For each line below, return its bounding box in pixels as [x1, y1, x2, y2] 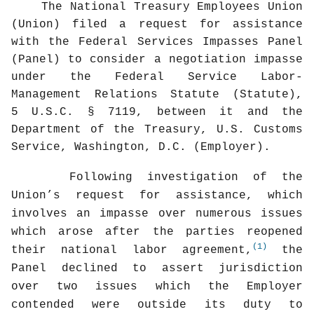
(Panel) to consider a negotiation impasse [11, 53, 303, 66]
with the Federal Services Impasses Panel [11, 35, 303, 48]
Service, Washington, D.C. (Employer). [11, 140, 271, 153]
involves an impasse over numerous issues [11, 207, 303, 220]
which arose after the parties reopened [11, 225, 303, 238]
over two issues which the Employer [11, 280, 303, 293]
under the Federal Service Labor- [11, 70, 303, 83]
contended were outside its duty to [11, 298, 303, 311]
